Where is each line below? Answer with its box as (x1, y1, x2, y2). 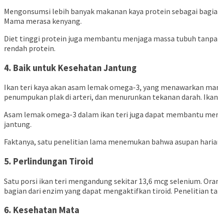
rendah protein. (4, 43, 55, 53)
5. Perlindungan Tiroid (4, 156, 93, 167)
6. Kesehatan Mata (4, 204, 79, 216)
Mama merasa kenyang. (4, 16, 83, 26)
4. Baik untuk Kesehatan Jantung (4, 62, 137, 73)
